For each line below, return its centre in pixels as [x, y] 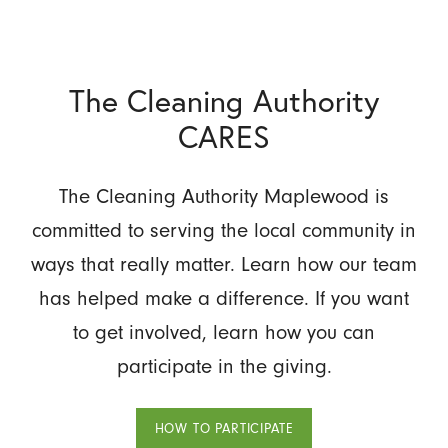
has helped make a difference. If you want [224, 297]
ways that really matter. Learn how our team [224, 263]
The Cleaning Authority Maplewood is [224, 195]
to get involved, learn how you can [224, 331]
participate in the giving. [224, 365]
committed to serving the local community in [224, 229]
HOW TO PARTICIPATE [224, 429]
